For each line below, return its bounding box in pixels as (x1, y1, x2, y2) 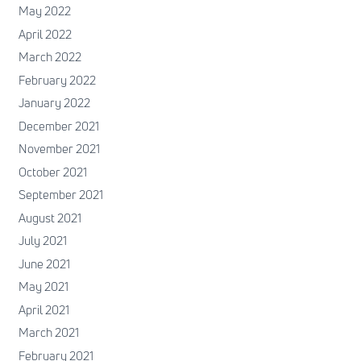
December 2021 (18, 117, 99, 135)
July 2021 (18, 232, 67, 250)
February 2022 (18, 71, 96, 89)
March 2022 (18, 48, 81, 66)
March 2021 (18, 324, 79, 342)
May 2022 (18, 2, 71, 20)
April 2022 (18, 25, 72, 43)
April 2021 (18, 301, 69, 318)
